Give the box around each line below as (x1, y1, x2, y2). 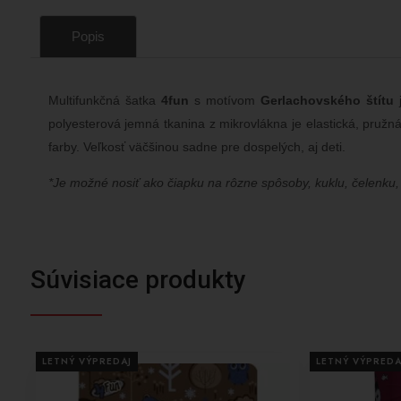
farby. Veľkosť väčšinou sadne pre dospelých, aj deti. (47, 140, 346, 154)
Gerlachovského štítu (260, 93, 394, 107)
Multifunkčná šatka (47, 93, 156, 107)
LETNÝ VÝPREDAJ (41, 354, 132, 369)
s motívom (188, 93, 260, 107)
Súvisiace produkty (30, 265, 246, 294)
